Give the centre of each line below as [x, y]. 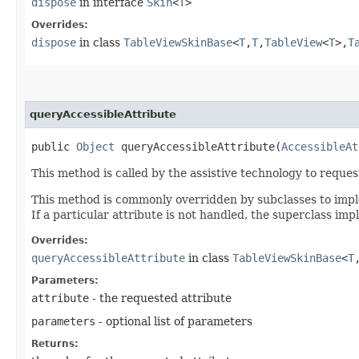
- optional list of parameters [174, 322]
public [54, 147]
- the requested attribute [160, 298]
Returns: [55, 344]
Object [95, 147]
